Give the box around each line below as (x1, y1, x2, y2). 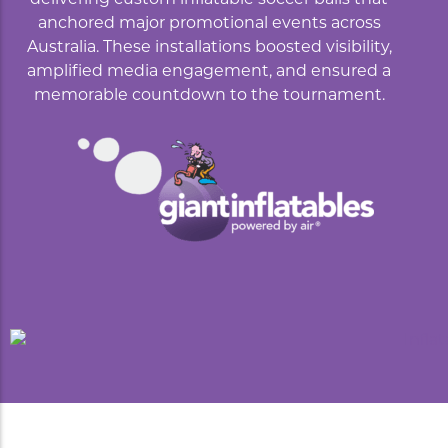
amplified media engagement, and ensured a (27, 63, 391, 80)
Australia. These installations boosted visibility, (26, 39, 392, 56)
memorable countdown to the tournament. (33, 87, 385, 104)
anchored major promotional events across (37, 15, 381, 32)
